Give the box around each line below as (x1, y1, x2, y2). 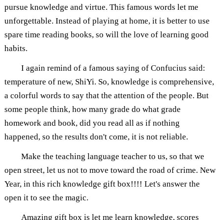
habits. (4, 43, 27, 53)
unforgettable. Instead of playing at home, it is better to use (4, 16, 210, 26)
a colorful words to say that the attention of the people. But (4, 90, 209, 100)
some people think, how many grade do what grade (4, 104, 181, 114)
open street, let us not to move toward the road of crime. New (4, 165, 216, 175)
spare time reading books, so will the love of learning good (4, 29, 209, 39)
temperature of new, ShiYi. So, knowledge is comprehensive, (4, 77, 214, 86)
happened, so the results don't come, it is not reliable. (4, 132, 188, 141)
